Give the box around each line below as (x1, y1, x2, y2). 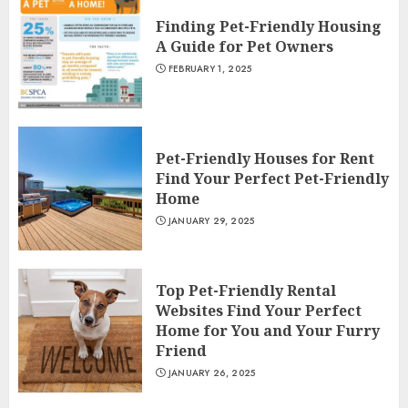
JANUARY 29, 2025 (168, 214, 255, 229)
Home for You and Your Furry (156, 321, 380, 342)
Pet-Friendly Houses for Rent (156, 148, 374, 169)
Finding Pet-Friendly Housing (156, 16, 382, 37)
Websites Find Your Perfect (156, 301, 362, 321)
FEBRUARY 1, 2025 (168, 62, 252, 76)
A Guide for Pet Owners (156, 36, 333, 57)
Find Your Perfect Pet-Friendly (156, 168, 389, 189)
